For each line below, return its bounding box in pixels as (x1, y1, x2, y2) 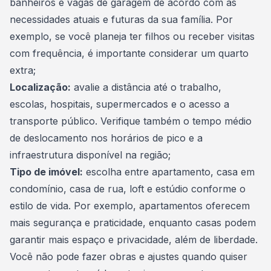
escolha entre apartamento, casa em (83, 166, 255, 178)
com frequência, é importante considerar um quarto (10, 47, 249, 59)
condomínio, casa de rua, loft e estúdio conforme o (10, 183, 246, 195)
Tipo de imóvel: (10, 166, 83, 178)
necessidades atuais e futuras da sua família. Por (10, 13, 233, 25)
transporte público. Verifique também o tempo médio (10, 115, 252, 127)
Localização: (10, 81, 71, 93)
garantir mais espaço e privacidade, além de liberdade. (10, 233, 258, 246)
